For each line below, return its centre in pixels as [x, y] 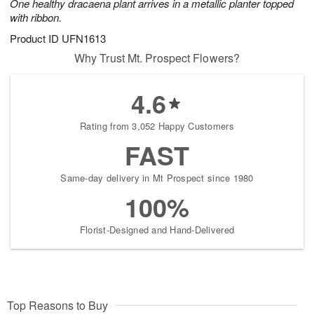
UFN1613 [84, 39]
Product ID [36, 39]
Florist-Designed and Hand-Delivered [157, 230]
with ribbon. [36, 18]
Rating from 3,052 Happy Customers [157, 126]
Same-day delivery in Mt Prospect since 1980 [157, 178]
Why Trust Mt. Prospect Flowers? [157, 58]
